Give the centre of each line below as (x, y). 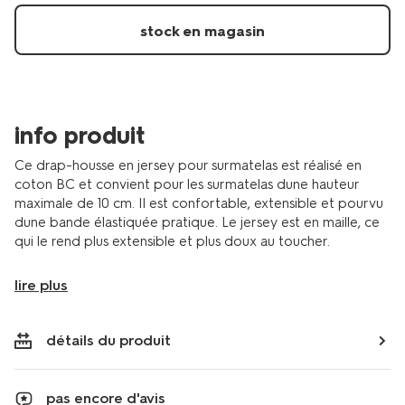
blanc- (33, 10)
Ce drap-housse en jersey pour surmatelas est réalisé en (188, 165)
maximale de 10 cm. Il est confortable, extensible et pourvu (199, 203)
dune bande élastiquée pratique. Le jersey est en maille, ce (197, 222)
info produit (80, 136)
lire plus (41, 285)
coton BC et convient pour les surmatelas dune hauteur (187, 184)
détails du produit (108, 340)
